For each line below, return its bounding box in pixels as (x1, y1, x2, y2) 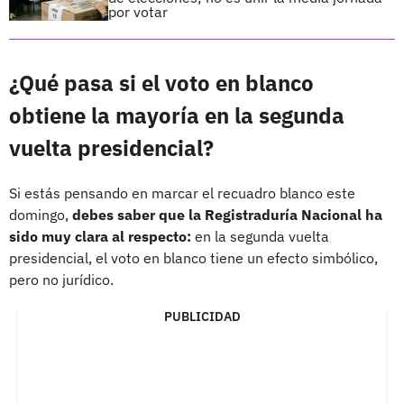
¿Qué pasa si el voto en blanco (9, 68, 314, 97)
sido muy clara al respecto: (9, 226, 191, 245)
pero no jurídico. (9, 270, 114, 289)
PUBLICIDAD (163, 308, 241, 325)
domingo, (9, 205, 72, 224)
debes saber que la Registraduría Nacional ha (72, 205, 382, 224)
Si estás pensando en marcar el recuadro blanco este (9, 183, 355, 202)
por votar (108, 2, 168, 21)
